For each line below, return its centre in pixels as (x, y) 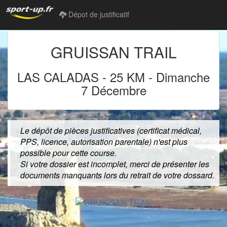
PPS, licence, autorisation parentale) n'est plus (104, 142)
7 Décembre (113, 90)
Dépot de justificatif (98, 14)
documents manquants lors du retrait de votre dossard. (117, 175)
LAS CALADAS (60, 77)
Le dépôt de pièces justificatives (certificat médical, (111, 130)
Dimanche (181, 77)
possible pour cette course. (68, 153)
